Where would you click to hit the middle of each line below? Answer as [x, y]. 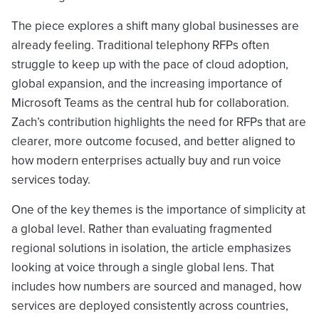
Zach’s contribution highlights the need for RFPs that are [159, 122]
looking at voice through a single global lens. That [143, 267]
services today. [51, 179]
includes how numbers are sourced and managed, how [156, 286]
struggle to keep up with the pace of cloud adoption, [150, 64]
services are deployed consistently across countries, [150, 305]
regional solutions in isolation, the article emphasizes [151, 248]
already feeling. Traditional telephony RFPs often [140, 45]
